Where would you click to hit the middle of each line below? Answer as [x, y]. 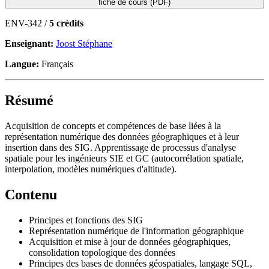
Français [56, 64]
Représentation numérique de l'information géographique [136, 231]
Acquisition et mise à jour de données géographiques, [130, 241]
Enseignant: [30, 43]
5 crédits [66, 23]
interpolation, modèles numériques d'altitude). [91, 169]
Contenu [31, 194]
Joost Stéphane [84, 43]
